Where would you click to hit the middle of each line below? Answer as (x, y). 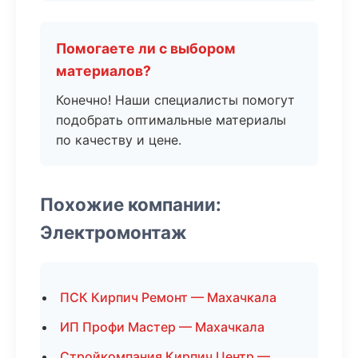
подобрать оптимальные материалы (171, 120)
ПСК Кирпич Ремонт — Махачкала (168, 297)
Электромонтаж (113, 232)
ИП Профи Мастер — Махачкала (162, 327)
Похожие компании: (131, 204)
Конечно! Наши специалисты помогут (175, 100)
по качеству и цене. (119, 140)
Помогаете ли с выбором (146, 48)
